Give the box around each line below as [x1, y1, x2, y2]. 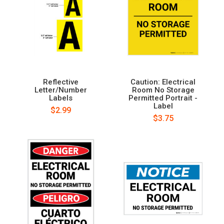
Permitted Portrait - [128, 93, 198, 102]
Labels [49, 93, 73, 102]
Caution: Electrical [130, 77, 196, 86]
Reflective [43, 77, 79, 86]
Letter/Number [34, 85, 87, 94]
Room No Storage [131, 85, 194, 94]
